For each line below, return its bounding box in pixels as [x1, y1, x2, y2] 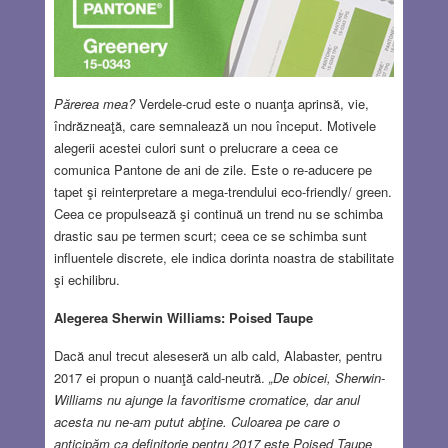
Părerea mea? [53, 94, 135, 114]
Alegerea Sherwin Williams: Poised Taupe [53, 308, 313, 328]
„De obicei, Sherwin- [268, 368, 385, 388]
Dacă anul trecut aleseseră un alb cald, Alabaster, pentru [53, 346, 382, 366]
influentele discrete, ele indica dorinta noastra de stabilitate [53, 248, 394, 268]
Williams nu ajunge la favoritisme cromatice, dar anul [53, 390, 360, 410]
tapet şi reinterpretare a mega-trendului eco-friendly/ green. [53, 182, 392, 202]
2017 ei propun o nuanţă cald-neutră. [53, 368, 269, 388]
